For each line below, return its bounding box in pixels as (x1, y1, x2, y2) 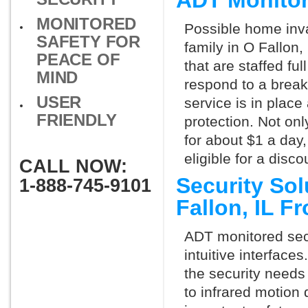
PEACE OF (36, 50, 120, 69)
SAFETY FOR (36, 32, 141, 51)
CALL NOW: (19, 156, 127, 177)
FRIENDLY (36, 111, 117, 129)
